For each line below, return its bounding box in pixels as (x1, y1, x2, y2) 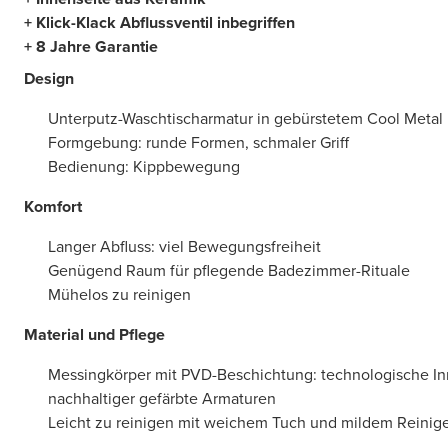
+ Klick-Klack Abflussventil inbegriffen (24, 10, 295, 34)
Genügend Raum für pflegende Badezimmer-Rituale (48, 258, 410, 282)
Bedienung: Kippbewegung (48, 154, 240, 178)
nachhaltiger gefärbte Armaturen (48, 386, 276, 410)
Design (24, 66, 74, 90)
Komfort (24, 194, 82, 218)
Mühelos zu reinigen (48, 282, 191, 306)
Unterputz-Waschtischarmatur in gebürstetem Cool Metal (48, 106, 443, 130)
